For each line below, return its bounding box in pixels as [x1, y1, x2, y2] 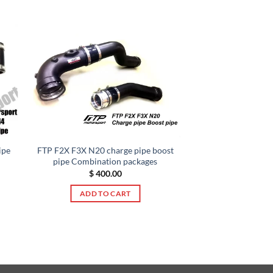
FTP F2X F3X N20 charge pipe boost [37, 145, 174, 156]
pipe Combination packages [53, 156, 158, 167]
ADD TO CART [79, 190, 131, 198]
